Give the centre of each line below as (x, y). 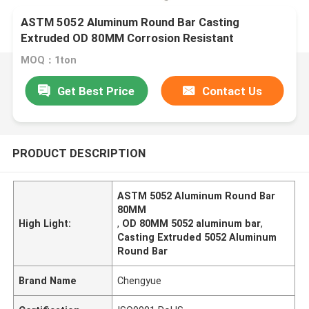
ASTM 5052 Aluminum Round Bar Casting (130, 22)
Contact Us (232, 91)
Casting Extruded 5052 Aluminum (197, 237)
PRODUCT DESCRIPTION (79, 153)
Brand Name (48, 280)
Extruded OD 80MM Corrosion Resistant (128, 38)
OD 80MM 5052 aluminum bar (192, 223)
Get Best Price (96, 91)
